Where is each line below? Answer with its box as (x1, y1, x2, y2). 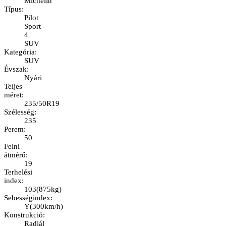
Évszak (4, 65, 27, 74)
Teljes (4, 82, 22, 91)
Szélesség (4, 108, 34, 117)
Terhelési (4, 168, 32, 177)
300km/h (32, 202, 61, 211)
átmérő (4, 151, 26, 159)
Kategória (4, 48, 35, 56)
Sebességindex (4, 194, 50, 202)
